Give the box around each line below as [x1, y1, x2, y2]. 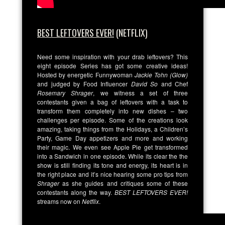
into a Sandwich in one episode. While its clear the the [37, 151, 188, 160]
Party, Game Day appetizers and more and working [37, 133, 188, 142]
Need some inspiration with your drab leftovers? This [37, 52, 188, 61]
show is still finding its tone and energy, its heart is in [37, 160, 188, 169]
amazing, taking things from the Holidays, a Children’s [37, 124, 188, 133]
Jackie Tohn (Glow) [134, 70, 188, 79]
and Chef [158, 79, 188, 88]
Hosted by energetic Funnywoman [37, 70, 135, 79]
